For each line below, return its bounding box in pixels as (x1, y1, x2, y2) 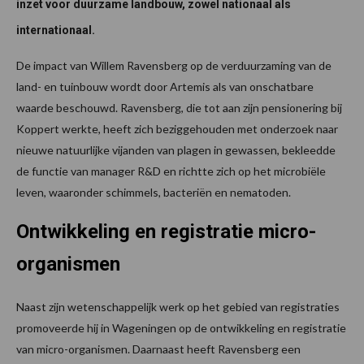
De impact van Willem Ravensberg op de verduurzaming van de (16, 58, 331, 72)
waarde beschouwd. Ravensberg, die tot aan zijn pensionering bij (16, 100, 342, 115)
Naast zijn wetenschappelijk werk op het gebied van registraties (16, 299, 340, 314)
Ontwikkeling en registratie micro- (16, 219, 316, 243)
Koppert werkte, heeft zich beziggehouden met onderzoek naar (16, 121, 338, 136)
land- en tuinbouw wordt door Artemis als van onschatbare (16, 79, 314, 93)
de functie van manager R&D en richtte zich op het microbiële (16, 163, 326, 178)
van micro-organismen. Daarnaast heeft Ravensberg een (16, 341, 301, 356)
